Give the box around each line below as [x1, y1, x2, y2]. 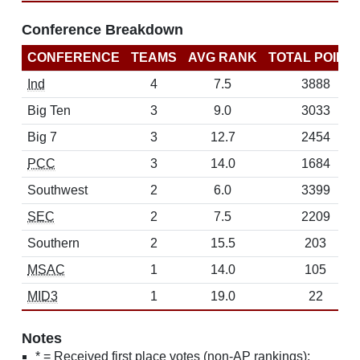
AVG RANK [188, 51, 257, 64]
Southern [27, 236, 80, 250]
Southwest [27, 183, 88, 197]
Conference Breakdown [22, 22, 183, 38]
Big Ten [27, 104, 71, 117]
